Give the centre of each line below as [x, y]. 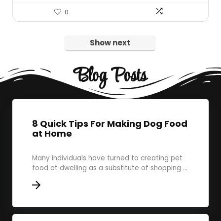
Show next [110, 43]
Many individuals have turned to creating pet [107, 158]
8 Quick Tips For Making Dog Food [110, 124]
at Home [52, 133]
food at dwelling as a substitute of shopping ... [110, 168]
